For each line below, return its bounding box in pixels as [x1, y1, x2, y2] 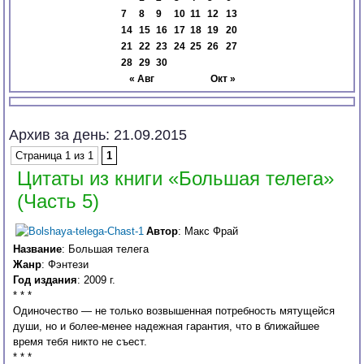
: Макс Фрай [178, 225, 239, 238]
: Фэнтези [41, 258, 89, 271]
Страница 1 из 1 [15, 149, 94, 162]
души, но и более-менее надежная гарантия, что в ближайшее [13, 320, 320, 333]
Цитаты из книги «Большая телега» [17, 167, 335, 190]
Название [13, 243, 63, 256]
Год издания [13, 274, 78, 287]
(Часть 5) [17, 190, 100, 213]
